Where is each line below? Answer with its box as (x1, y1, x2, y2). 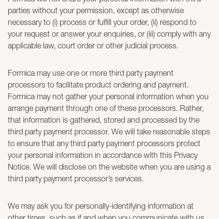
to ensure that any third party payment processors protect (8, 139, 200, 148)
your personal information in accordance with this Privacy (8, 151, 197, 159)
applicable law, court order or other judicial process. (8, 41, 178, 50)
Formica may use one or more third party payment (8, 68, 174, 77)
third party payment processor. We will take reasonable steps (8, 127, 210, 136)
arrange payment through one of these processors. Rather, (8, 104, 204, 112)
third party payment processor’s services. (8, 174, 144, 183)
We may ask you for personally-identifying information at (8, 201, 194, 210)
